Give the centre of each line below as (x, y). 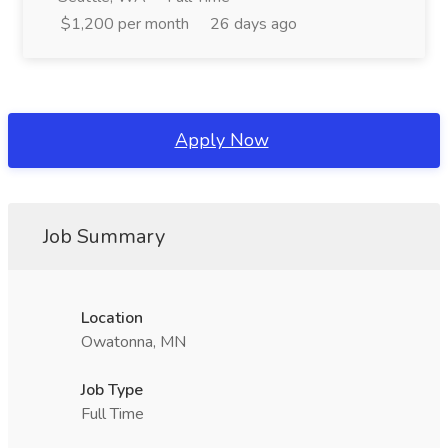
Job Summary (104, 236)
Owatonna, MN (133, 342)
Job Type (112, 390)
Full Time (112, 414)
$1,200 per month (125, 24)
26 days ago (253, 24)
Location (112, 318)
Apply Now (221, 140)
